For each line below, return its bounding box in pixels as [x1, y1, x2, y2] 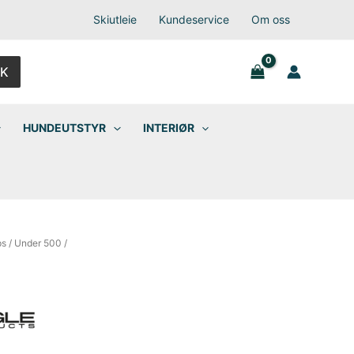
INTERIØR [142, 121, 194, 134]
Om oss [250, 13, 290, 26]
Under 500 [13, 237, 62, 249]
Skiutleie [92, 13, 137, 26]
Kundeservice [158, 13, 229, 26]
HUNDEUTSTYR [23, 121, 107, 134]
